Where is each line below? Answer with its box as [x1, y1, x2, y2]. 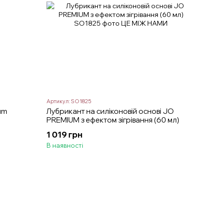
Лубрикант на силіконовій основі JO [46, 106, 174, 116]
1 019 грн [46, 129, 83, 139]
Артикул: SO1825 [46, 97, 92, 105]
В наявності [46, 141, 84, 149]
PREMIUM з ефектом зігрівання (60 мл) [46, 115, 180, 124]
